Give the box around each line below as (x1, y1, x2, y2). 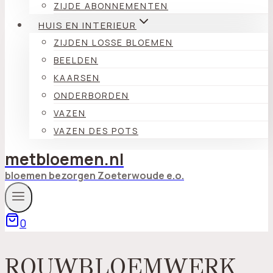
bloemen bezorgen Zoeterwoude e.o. (5, 169, 184, 182)
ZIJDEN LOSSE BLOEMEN (54, 37, 173, 48)
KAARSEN (54, 72, 100, 83)
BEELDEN (54, 54, 98, 66)
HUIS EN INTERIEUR (38, 19, 136, 32)
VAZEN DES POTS (54, 125, 138, 136)
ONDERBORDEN (54, 90, 129, 101)
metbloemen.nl (5, 148, 124, 170)
